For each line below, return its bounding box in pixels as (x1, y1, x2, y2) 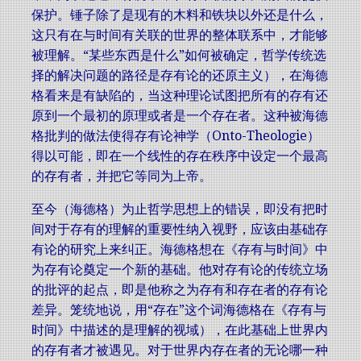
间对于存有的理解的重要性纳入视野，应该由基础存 (31, 222, 328, 237)
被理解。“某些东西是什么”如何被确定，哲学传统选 (31, 48, 326, 63)
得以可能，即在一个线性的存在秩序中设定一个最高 (31, 148, 328, 164)
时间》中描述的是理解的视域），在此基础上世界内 (31, 322, 328, 338)
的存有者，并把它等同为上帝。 (31, 168, 212, 184)
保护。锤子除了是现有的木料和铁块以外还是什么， (31, 7, 328, 23)
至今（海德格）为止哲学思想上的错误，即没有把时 (31, 201, 328, 217)
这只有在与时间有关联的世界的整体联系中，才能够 (31, 27, 328, 43)
